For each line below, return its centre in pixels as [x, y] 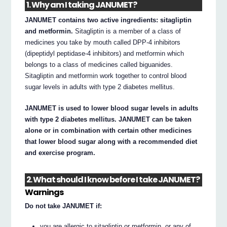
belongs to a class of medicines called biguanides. [99, 64]
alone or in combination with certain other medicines [108, 130]
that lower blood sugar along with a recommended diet [111, 141]
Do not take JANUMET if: [64, 206]
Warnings [44, 192]
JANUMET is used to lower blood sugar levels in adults [112, 108]
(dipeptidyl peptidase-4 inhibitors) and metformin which [105, 53]
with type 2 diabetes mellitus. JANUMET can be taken [108, 119]
